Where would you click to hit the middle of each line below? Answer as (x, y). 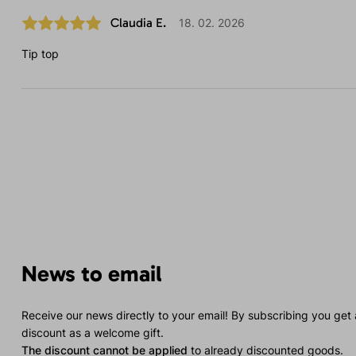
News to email (91, 274)
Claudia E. (138, 23)
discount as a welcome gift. (92, 333)
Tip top (40, 54)
